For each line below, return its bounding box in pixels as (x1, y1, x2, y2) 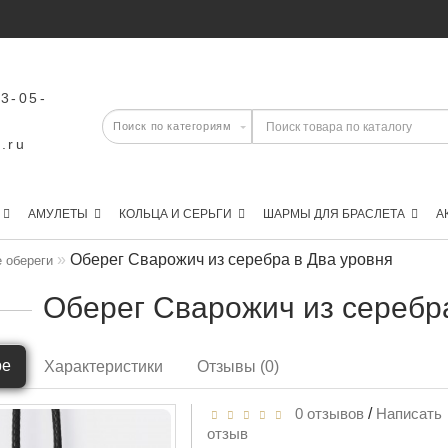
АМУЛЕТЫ (28, 207, 88, 221)
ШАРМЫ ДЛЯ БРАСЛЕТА (263, 207, 405, 221)
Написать (376, 405, 443, 422)
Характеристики (44, 358, 164, 375)
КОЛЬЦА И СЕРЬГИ (119, 207, 232, 221)
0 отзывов (287, 405, 365, 422)
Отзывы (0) (197, 358, 280, 375)
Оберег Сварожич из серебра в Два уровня (70, 251, 394, 268)
